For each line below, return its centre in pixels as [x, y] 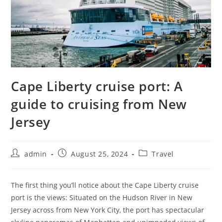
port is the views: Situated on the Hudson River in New [102, 197]
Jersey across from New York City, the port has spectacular [108, 210]
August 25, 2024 [100, 154]
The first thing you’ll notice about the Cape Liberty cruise [105, 185]
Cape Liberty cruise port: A [97, 86]
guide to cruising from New [99, 104]
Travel [163, 154]
